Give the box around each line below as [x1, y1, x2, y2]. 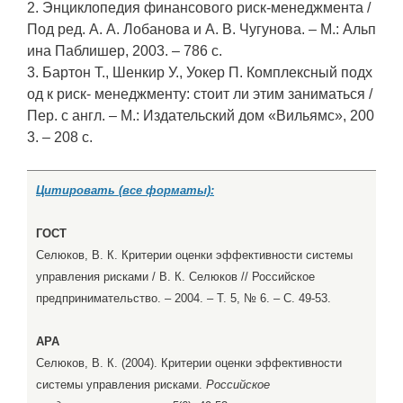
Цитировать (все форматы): [36, 183, 214, 197]
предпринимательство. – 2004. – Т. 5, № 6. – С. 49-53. [36, 291, 331, 305]
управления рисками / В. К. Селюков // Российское [36, 269, 315, 283]
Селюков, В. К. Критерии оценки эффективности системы [36, 247, 353, 262]
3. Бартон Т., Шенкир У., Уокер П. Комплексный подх [27, 64, 372, 80]
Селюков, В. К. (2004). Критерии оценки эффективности [36, 355, 342, 370]
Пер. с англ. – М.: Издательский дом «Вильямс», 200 [27, 107, 374, 123]
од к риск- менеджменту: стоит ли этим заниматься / [27, 85, 372, 102]
